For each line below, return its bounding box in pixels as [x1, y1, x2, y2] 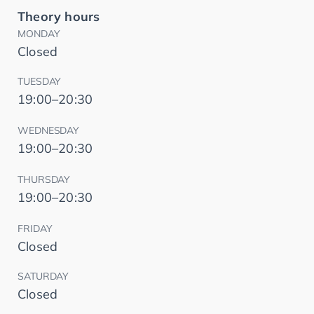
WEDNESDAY [18, 124, 80, 137]
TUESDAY [18, 75, 62, 88]
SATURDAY [18, 270, 69, 283]
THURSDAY [18, 173, 71, 186]
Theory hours [18, 8, 100, 25]
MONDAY [18, 27, 60, 41]
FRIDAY [18, 222, 53, 235]
